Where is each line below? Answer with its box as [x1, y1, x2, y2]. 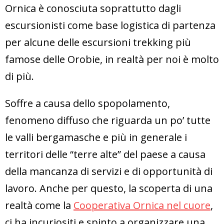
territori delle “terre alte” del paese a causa [5, 147, 205, 161]
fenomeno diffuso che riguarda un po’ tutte [5, 113, 210, 127]
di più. [5, 69, 34, 83]
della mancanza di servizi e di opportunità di [5, 164, 212, 178]
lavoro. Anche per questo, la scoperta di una [5, 181, 212, 195]
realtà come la [5, 198, 73, 212]
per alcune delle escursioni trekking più [5, 35, 191, 49]
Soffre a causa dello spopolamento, [5, 96, 170, 110]
